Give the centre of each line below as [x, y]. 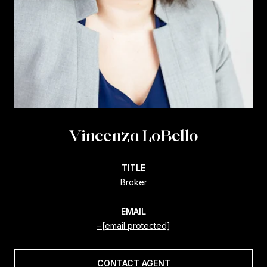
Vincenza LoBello [133, 135]
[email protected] [136, 225]
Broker [133, 182]
